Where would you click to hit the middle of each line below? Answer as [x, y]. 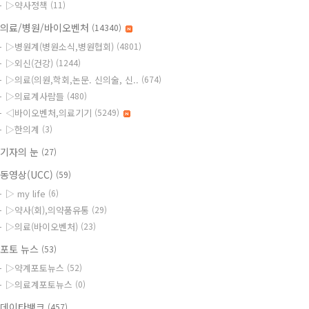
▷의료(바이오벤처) [43, 227]
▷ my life [27, 193]
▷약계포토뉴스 [36, 268]
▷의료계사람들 [36, 96]
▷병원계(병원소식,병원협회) [61, 47]
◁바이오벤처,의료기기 [50, 113]
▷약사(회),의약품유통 [49, 210]
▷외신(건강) [31, 63]
